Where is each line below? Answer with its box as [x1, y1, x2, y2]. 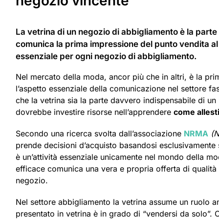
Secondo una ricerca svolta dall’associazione [16, 128, 184, 138]
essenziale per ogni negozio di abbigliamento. [16, 51, 197, 61]
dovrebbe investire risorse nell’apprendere [16, 107, 174, 117]
